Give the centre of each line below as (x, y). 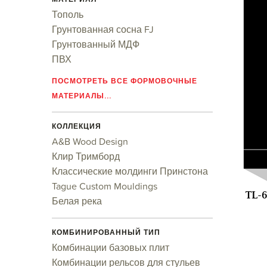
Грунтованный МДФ (96, 44)
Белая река (77, 201)
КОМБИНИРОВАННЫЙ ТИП (106, 232)
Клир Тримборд (86, 156)
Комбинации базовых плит (111, 247)
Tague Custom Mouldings (105, 186)
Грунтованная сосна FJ (103, 29)
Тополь (68, 14)
